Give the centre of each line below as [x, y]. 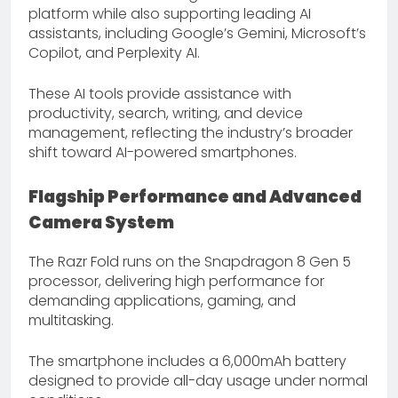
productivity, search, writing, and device [166, 114]
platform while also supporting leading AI [170, 14]
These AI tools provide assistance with [160, 94]
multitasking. [71, 320]
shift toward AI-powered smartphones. [163, 153]
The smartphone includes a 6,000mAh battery [187, 361]
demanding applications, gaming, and [162, 300]
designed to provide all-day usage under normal [198, 380]
